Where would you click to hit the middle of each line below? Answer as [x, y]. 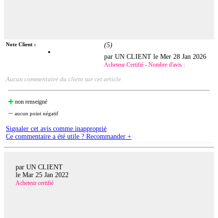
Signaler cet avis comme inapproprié [56, 128]
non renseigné [31, 101]
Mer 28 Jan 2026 [183, 56]
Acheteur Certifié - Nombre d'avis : [145, 64]
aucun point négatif [36, 113]
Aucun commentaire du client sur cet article [64, 79]
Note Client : [21, 44]
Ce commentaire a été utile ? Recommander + [69, 136]
